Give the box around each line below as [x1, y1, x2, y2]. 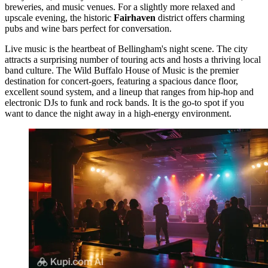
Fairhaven [114, 12, 156, 23]
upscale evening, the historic [5, 12, 114, 23]
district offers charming [156, 12, 245, 23]
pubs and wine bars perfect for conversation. [5, 23, 172, 33]
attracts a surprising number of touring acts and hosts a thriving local [5, 54, 261, 65]
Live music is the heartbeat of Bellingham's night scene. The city [5, 43, 248, 54]
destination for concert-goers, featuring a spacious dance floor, [5, 75, 238, 86]
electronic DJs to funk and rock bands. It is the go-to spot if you [5, 97, 244, 108]
